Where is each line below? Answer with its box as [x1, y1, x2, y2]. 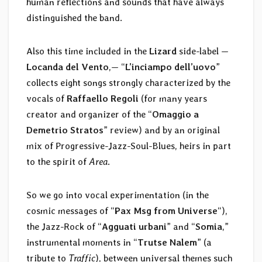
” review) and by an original [104, 124, 220, 136]
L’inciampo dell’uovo [125, 61, 216, 73]
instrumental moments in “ [26, 236, 137, 248]
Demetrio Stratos [26, 124, 104, 136]
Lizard [149, 45, 177, 57]
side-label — [177, 45, 229, 57]
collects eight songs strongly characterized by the [26, 77, 230, 88]
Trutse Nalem [137, 236, 197, 248]
